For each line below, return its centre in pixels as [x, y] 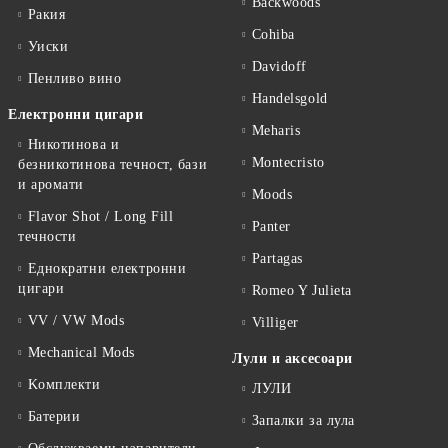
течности [47, 236]
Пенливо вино [74, 78]
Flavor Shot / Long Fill [100, 216]
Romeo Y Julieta [301, 290]
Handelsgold [289, 98]
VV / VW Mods [76, 320]
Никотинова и [73, 144]
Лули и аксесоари [292, 358]
